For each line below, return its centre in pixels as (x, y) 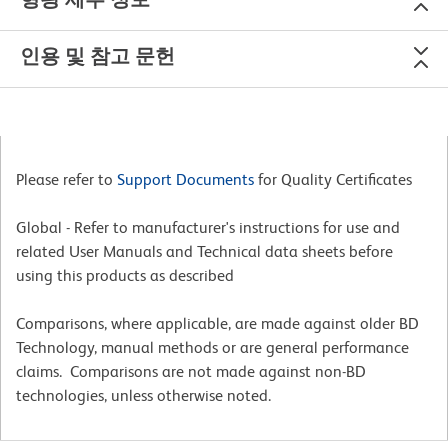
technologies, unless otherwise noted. (143, 395)
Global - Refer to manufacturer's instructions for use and (208, 227)
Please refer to (66, 179)
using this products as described (125, 275)
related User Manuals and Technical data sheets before (204, 251)
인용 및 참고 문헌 (97, 55)
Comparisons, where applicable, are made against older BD (217, 323)
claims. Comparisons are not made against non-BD (191, 371)
